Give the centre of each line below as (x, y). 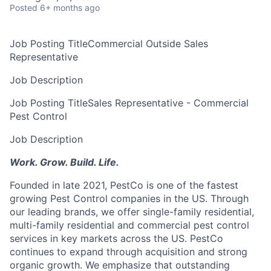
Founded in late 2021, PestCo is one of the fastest (124, 185)
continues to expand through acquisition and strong (129, 251)
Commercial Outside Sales (148, 43)
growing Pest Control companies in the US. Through (129, 198)
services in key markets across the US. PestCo (116, 238)
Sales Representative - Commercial (168, 103)
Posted (24, 7)
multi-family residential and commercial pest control (129, 225)
